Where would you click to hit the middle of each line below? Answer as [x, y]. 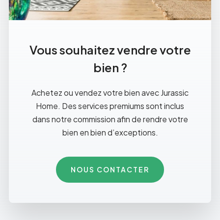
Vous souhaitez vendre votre [110, 49]
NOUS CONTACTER [110, 169]
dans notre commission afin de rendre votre [110, 119]
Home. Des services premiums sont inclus [110, 106]
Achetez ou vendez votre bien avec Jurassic [110, 92]
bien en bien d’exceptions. [110, 132]
